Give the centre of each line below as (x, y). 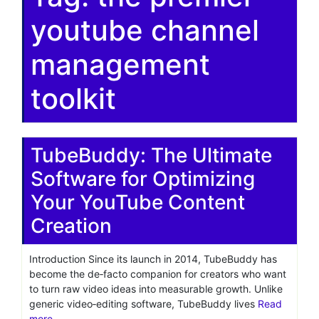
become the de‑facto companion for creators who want (158, 273)
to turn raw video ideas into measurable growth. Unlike (156, 288)
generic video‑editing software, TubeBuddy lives (143, 303)
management (120, 64)
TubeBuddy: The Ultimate (151, 155)
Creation (71, 225)
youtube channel (145, 30)
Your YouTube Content (138, 202)
